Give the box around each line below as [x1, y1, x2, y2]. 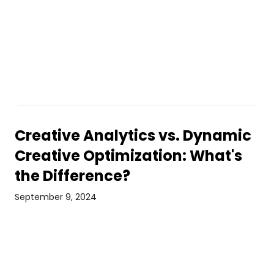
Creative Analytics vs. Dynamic [14, 125, 251, 146]
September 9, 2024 [14, 191, 97, 203]
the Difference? [14, 166, 130, 186]
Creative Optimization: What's [14, 146, 242, 166]
